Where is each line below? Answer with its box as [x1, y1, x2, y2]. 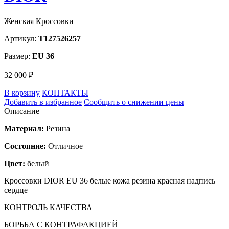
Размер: [4, 51, 32, 60]
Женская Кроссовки [4, 16, 74, 26]
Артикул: [4, 34, 38, 43]
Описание [4, 106, 39, 116]
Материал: [4, 124, 44, 133]
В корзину [4, 88, 40, 97]
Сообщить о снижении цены [84, 97, 184, 106]
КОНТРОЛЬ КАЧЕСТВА [4, 202, 93, 212]
